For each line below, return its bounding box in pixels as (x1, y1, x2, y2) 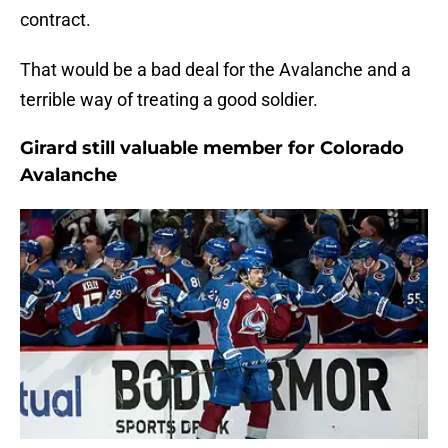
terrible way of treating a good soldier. (20, 89, 318, 111)
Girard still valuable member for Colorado (20, 137, 404, 160)
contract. (20, 9, 91, 31)
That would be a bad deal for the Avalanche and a (20, 59, 411, 81)
